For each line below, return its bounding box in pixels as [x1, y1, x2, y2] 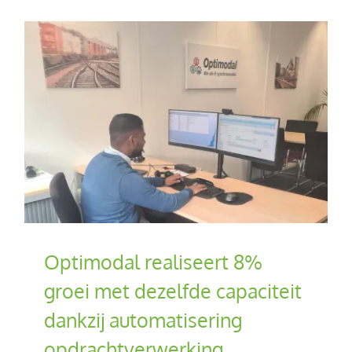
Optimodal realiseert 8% [44, 248, 262, 274]
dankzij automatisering [44, 306, 242, 332]
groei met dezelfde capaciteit [44, 277, 302, 303]
